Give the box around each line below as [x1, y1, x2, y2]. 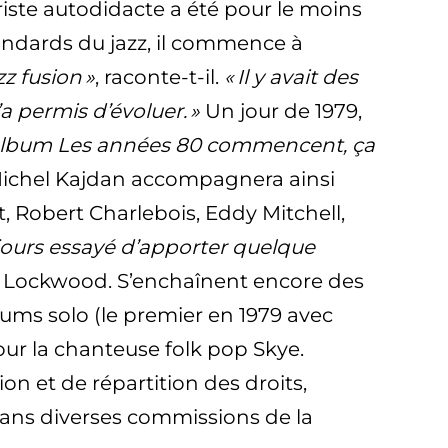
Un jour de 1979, [200, 99, 362, 123]
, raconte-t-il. [95, 65, 224, 89]
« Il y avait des [224, 65, 358, 89]
